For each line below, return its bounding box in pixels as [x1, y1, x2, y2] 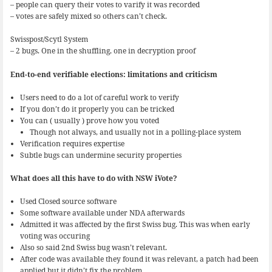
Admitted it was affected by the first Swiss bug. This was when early [19, 219, 250, 230]
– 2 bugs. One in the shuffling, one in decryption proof [10, 46, 195, 56]
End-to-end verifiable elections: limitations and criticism [10, 69, 217, 80]
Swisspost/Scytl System [10, 34, 88, 45]
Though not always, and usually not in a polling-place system [29, 126, 241, 137]
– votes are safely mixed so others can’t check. [10, 11, 167, 22]
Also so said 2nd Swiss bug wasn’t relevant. [19, 242, 167, 253]
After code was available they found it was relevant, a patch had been [19, 254, 259, 265]
